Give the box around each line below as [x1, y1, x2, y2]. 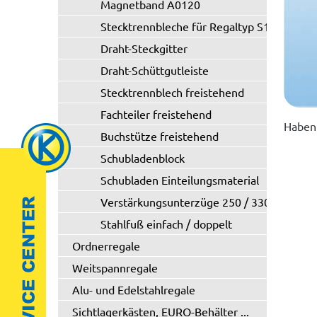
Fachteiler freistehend [100, 107, 212, 121]
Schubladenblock [100, 151, 185, 165]
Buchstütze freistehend [100, 129, 219, 143]
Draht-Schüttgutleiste [100, 63, 209, 77]
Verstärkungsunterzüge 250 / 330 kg [100, 195, 285, 209]
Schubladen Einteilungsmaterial [100, 173, 259, 187]
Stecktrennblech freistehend [100, 85, 244, 99]
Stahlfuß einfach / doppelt [100, 217, 232, 231]
